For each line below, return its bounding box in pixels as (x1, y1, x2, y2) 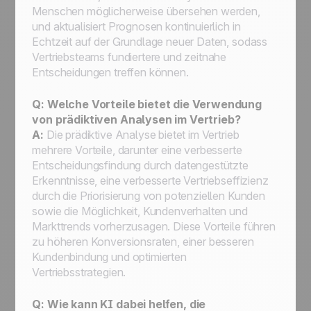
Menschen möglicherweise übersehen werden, (32, 4, 260, 18)
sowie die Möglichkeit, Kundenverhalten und (32, 204, 248, 218)
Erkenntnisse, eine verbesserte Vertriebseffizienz (32, 174, 269, 187)
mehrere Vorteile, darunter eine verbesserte (32, 143, 242, 157)
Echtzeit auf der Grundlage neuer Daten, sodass (32, 35, 268, 49)
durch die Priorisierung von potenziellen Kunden (32, 189, 265, 203)
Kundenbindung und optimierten (32, 250, 187, 264)
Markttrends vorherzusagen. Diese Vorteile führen (32, 219, 276, 233)
